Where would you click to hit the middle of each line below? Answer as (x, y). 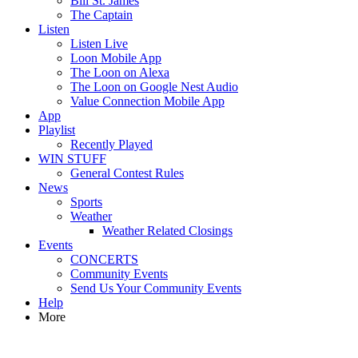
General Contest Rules (127, 173)
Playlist (57, 130)
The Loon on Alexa (120, 72)
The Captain (101, 15)
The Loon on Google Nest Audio (154, 87)
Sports (86, 202)
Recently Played (111, 144)
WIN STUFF (72, 159)
